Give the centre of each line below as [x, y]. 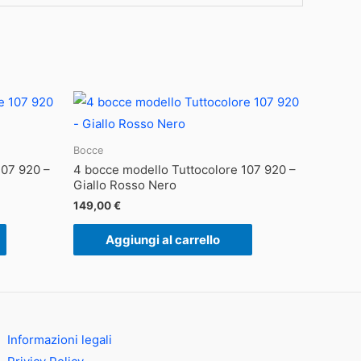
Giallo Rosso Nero [125, 185]
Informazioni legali [60, 340]
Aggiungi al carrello [163, 240]
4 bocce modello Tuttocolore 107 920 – [185, 170]
